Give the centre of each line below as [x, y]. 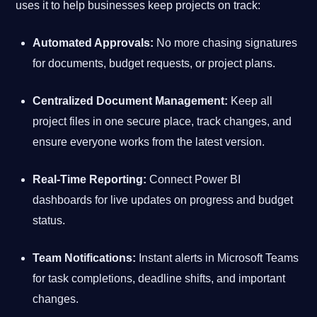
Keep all [250, 100]
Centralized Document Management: [131, 100]
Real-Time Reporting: [90, 179]
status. [49, 220]
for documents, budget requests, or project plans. [154, 63]
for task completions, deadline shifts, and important [159, 278]
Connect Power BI [194, 179]
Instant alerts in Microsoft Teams [218, 258]
